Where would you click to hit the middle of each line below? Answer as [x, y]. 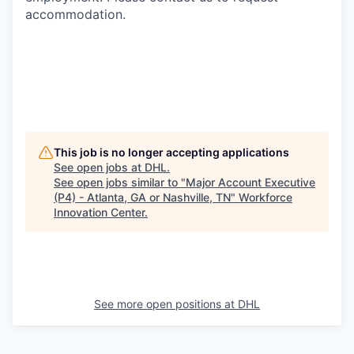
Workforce [265, 197]
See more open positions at [166, 304]
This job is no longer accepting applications [171, 152]
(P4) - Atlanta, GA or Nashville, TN [142, 197]
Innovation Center [99, 212]
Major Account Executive [250, 182]
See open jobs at [99, 167]
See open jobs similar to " [120, 182]
